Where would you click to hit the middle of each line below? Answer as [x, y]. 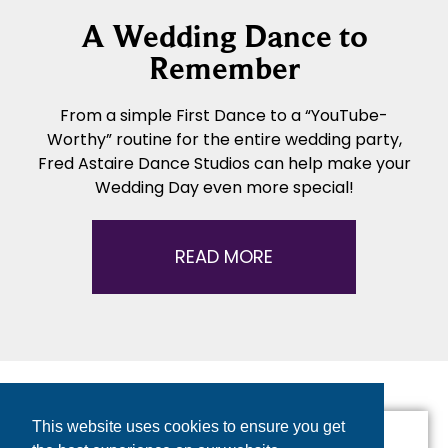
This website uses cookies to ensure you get [188, 427]
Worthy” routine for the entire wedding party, [224, 140]
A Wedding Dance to [224, 36]
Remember [224, 68]
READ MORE [224, 257]
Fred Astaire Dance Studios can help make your [224, 164]
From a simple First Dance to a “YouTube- [224, 116]
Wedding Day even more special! [224, 188]
